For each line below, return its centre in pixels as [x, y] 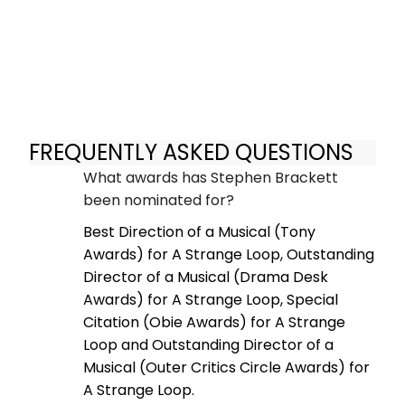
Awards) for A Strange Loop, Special [211, 299]
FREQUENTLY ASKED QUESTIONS [191, 153]
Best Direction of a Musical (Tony [199, 231]
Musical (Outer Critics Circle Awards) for [226, 367]
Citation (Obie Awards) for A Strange [214, 322]
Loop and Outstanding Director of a [208, 344]
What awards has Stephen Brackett [211, 177]
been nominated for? [159, 200]
